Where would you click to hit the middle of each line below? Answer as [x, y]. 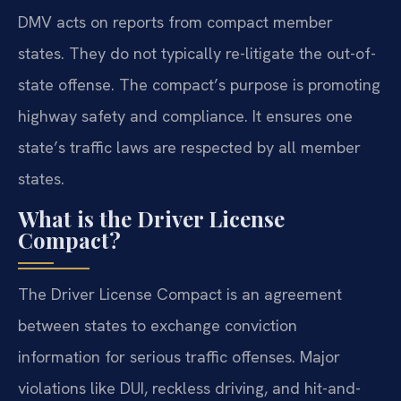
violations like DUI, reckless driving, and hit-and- [189, 388]
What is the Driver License [151, 218]
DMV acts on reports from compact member [175, 22]
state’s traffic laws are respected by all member [189, 148]
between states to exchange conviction [158, 325]
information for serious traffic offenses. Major [179, 356]
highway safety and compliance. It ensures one [185, 116]
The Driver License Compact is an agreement [180, 294]
